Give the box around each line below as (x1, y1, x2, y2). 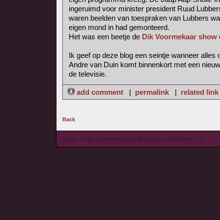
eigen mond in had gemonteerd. (69, 23, 169, 31)
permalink (135, 88, 169, 96)
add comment (75, 88, 125, 96)
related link (181, 88, 219, 96)
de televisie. (69, 70, 107, 78)
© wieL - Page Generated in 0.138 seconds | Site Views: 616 (61, 136, 205, 142)
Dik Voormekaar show (142, 32, 217, 41)
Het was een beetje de (69, 32, 142, 41)
